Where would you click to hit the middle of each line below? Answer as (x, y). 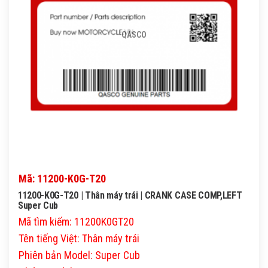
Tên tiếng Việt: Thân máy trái (79, 239)
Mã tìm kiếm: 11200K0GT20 (76, 222)
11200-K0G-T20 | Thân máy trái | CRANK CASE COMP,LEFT (130, 196)
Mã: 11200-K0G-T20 (62, 179)
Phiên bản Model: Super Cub (79, 255)
